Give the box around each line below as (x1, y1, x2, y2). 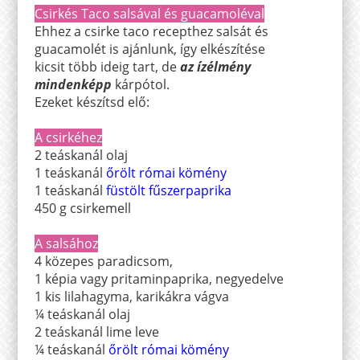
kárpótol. (111, 75, 170, 93)
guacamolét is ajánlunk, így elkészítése (34, 39, 265, 58)
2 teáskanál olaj (34, 145, 128, 164)
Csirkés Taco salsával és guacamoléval (34, 4, 264, 22)
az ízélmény (179, 57, 251, 76)
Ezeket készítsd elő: (34, 92, 149, 111)
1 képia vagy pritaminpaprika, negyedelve (34, 269, 284, 288)
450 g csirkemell (34, 198, 131, 217)
